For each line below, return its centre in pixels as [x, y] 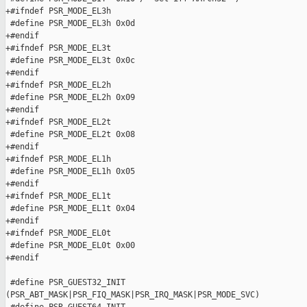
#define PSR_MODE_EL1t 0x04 [70, 209]
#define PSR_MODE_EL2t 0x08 [70, 135]
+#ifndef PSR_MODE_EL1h [58, 159]
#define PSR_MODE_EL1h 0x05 [70, 172]
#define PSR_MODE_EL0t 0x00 [70, 246]
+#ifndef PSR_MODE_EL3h [58, 11]
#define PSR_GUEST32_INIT [65, 283]
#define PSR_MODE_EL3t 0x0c [70, 61]
